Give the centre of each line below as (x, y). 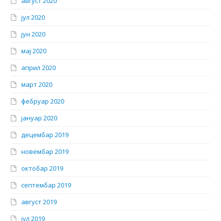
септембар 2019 (46, 185)
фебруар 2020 (43, 101)
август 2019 (39, 202)
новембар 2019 (45, 152)
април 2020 (39, 68)
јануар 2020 (39, 118)
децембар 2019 (45, 135)
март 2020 (37, 85)
